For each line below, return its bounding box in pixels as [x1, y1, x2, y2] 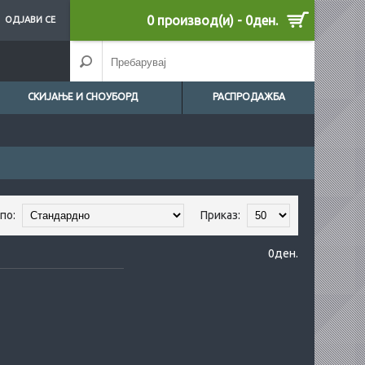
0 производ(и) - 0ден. [147, 13, 278, 28]
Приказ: [200, 209, 243, 222]
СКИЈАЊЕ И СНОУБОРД [28, 91, 138, 102]
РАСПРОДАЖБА [212, 91, 285, 102]
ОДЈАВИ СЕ [4, 15, 55, 24]
